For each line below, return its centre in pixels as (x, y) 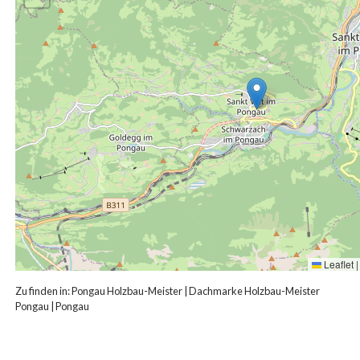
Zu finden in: (43, 290)
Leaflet (337, 264)
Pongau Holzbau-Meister (127, 290)
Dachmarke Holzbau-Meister (254, 290)
